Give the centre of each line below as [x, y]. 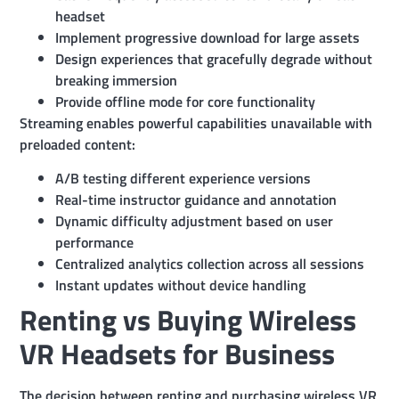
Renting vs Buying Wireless [188, 320]
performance [95, 242]
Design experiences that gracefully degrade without [214, 58]
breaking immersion [117, 80]
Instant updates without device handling [181, 285]
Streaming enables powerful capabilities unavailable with [196, 122]
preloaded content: [78, 144]
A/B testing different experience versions [183, 178]
